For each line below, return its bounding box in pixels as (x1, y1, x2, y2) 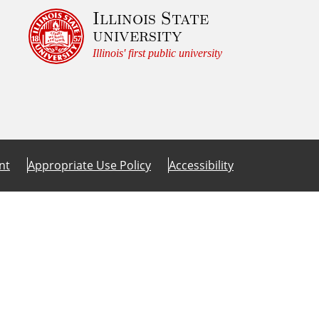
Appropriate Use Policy (28, 157, 151, 173)
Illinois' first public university (93, 46, 222, 59)
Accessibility (169, 157, 234, 173)
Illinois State (93, 5, 209, 29)
